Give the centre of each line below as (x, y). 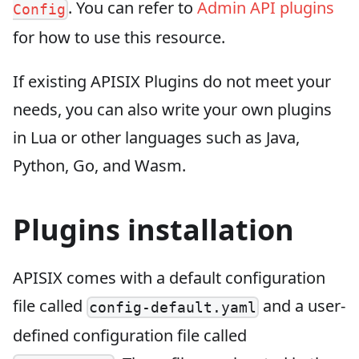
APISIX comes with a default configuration (169, 278)
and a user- (303, 306)
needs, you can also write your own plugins (172, 110)
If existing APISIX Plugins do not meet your (172, 82)
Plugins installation (153, 230)
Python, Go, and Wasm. (99, 166)
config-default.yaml (173, 308)
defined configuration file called (130, 336)
